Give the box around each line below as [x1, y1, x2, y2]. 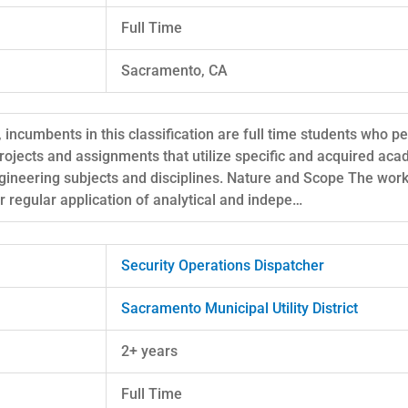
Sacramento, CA [121, 61, 228, 79]
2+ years [121, 342, 178, 360]
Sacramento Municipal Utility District [121, 299, 358, 317]
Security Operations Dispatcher [121, 256, 324, 274]
